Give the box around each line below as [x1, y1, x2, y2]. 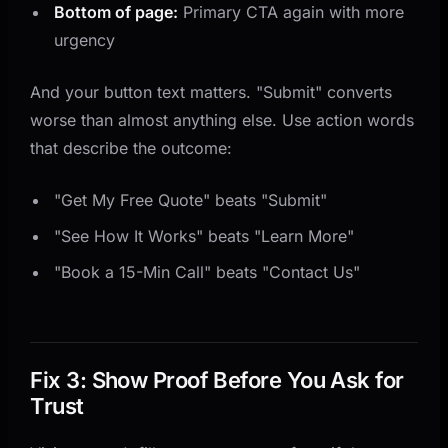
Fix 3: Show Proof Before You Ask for [30, 366, 404, 393]
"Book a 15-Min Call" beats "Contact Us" [54, 261, 361, 282]
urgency [54, 29, 116, 50]
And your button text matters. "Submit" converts [30, 81, 393, 102]
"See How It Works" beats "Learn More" [54, 225, 355, 246]
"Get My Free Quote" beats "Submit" [54, 189, 328, 210]
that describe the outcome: [30, 137, 233, 158]
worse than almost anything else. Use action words [30, 109, 415, 130]
